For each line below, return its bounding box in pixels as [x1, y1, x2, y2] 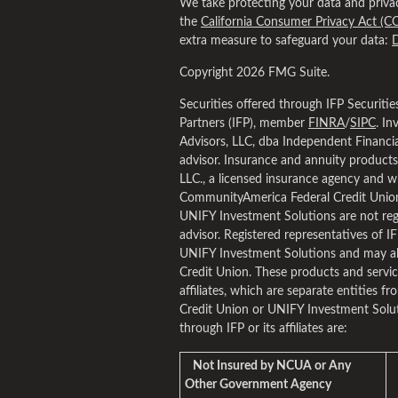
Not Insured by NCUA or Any [185, 360, 364, 372]
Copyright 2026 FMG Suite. [179, 67, 330, 79]
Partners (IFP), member [179, 117, 308, 130]
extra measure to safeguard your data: [179, 35, 392, 47]
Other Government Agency [185, 378, 331, 391]
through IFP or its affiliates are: [179, 322, 347, 335]
